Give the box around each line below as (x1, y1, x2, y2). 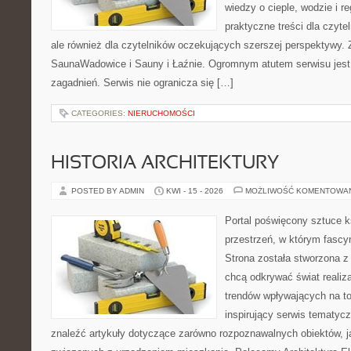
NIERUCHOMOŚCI (128, 109, 195, 118)
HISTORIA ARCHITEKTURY (51, 155, 279, 172)
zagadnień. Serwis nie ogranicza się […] (51, 77, 233, 89)
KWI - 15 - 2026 (166, 186, 223, 195)
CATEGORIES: (71, 109, 128, 118)
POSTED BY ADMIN (71, 186, 147, 195)
